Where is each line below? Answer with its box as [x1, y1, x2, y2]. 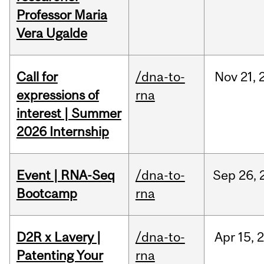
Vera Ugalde [16, 25, 87, 41]
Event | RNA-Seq [16, 167, 115, 183]
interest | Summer [16, 105, 121, 121]
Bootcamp [16, 186, 77, 202]
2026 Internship [16, 124, 109, 140]
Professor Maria [16, 7, 107, 23]
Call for [16, 69, 58, 85]
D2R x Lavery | [16, 229, 101, 245]
